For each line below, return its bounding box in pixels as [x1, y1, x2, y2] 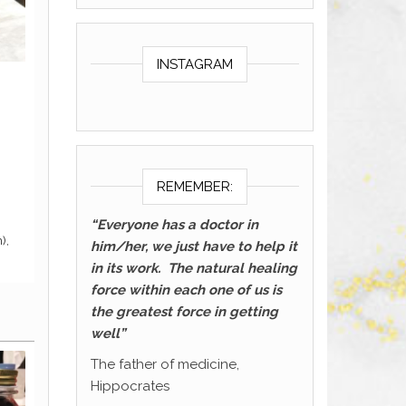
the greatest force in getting [90, 304, 278, 320]
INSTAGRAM [156, 56, 233, 72]
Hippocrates [90, 378, 169, 394]
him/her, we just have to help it [90, 238, 297, 255]
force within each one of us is [90, 282, 282, 298]
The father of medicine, [90, 356, 239, 372]
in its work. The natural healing [90, 260, 297, 276]
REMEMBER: [156, 179, 233, 195]
